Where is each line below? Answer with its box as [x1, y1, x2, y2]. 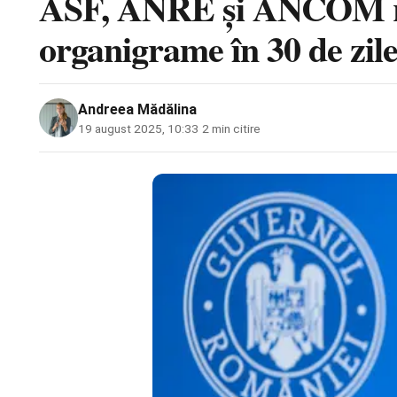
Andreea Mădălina [78, 101, 197, 119]
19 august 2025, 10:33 [78, 121, 198, 136]
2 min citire [202, 121, 261, 136]
